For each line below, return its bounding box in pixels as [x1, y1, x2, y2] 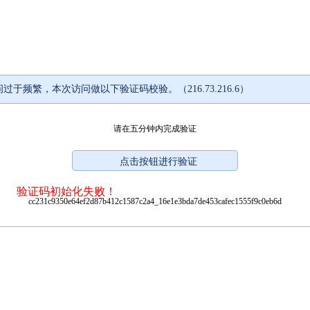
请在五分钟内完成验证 [113, 123, 197, 134]
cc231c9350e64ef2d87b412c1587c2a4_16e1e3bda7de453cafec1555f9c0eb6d [28, 196, 282, 206]
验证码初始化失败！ [17, 185, 116, 197]
